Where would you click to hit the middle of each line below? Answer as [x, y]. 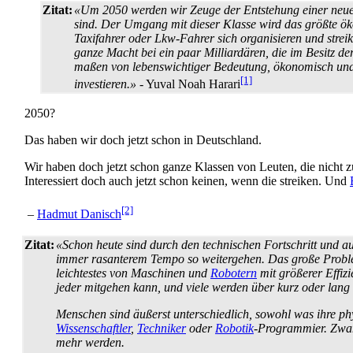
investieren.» [105, 84]
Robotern [234, 273]
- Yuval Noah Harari [188, 84]
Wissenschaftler [93, 328]
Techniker [162, 328]
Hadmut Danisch [79, 214]
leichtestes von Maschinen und [133, 273]
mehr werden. [90, 342]
